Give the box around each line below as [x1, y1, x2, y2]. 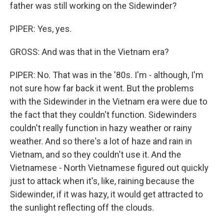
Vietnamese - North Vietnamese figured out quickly [10, 163, 209, 173]
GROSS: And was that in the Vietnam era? [10, 47, 169, 57]
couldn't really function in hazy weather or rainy [10, 123, 192, 133]
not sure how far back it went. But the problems [10, 83, 194, 93]
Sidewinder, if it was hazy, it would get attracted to [10, 189, 203, 199]
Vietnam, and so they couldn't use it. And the [10, 149, 181, 160]
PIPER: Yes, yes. [10, 24, 72, 34]
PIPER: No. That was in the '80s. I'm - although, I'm [10, 70, 203, 80]
